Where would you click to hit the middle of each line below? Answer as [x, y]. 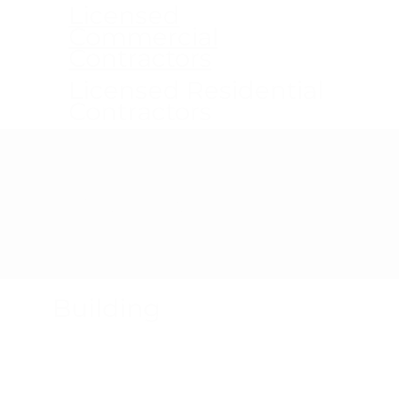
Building [107, 308]
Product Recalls [147, 204]
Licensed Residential [195, 90]
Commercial [143, 36]
